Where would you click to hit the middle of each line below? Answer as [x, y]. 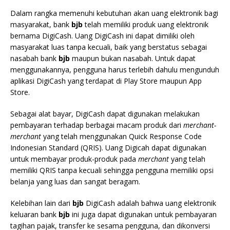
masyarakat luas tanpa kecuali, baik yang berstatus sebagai [109, 47]
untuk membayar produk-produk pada [74, 159]
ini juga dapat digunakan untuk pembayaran [143, 215]
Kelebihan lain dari [41, 203]
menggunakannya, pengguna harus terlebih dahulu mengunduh [115, 70]
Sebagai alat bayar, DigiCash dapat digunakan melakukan [105, 114]
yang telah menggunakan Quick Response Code [121, 137]
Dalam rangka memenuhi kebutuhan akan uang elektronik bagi [114, 13]
